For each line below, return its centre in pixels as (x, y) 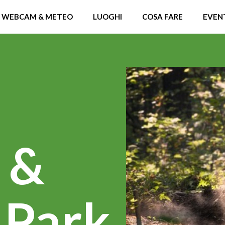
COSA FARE (162, 17)
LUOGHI (107, 17)
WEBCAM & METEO (37, 17)
